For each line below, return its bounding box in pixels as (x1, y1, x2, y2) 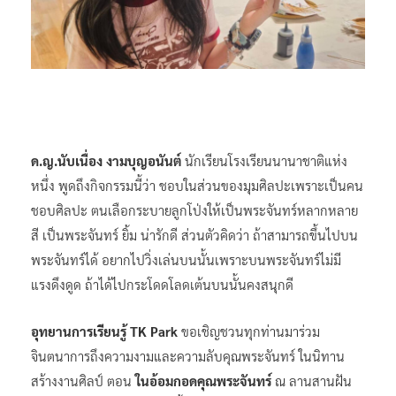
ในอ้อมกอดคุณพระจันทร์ (135, 371, 275, 389)
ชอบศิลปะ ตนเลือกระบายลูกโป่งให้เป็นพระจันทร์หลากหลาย (31, 201, 358, 218)
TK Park (130, 322, 178, 339)
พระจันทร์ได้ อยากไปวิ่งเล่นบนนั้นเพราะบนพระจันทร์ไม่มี (31, 250, 341, 268)
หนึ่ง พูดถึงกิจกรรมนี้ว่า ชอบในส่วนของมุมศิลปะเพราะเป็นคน (31, 176, 363, 194)
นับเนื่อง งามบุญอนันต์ (57, 151, 181, 169)
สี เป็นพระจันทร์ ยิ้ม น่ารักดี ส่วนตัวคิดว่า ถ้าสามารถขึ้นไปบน (31, 225, 358, 243)
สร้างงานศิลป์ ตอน (31, 371, 135, 389)
